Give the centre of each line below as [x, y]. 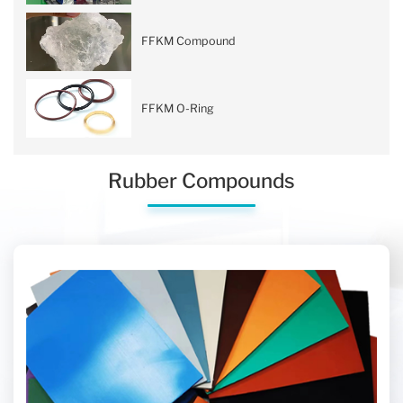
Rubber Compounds [201, 180]
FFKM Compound [189, 41]
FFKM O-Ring [178, 108]
